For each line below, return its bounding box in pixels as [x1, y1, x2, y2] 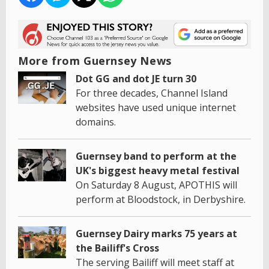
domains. [76, 115, 116, 128]
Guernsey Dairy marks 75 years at [76, 226, 237, 240]
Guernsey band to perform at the [76, 149, 237, 163]
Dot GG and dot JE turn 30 [76, 71, 196, 85]
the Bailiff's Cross [76, 241, 159, 255]
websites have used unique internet [76, 100, 236, 114]
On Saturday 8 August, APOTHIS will [76, 178, 237, 192]
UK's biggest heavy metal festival [76, 163, 240, 177]
